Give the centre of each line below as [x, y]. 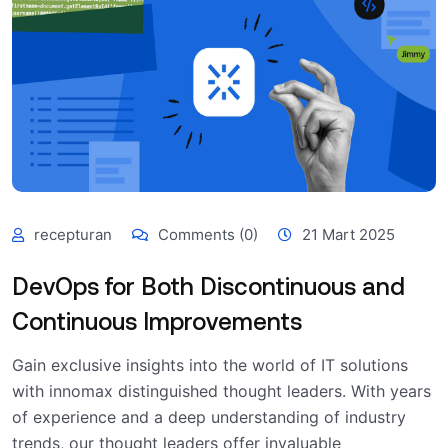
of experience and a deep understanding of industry [209, 417]
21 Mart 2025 [348, 235]
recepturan [73, 235]
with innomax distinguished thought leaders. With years [221, 391]
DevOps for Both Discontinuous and [208, 286]
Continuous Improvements [157, 321]
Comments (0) [206, 235]
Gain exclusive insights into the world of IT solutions [210, 365]
